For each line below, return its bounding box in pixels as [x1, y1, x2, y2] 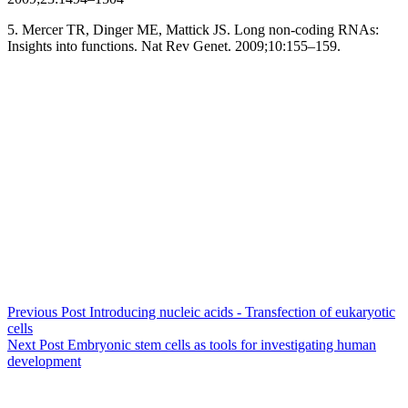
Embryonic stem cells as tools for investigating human [67, 337, 376, 353]
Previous [7, 304, 61, 321]
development [7, 353, 81, 370]
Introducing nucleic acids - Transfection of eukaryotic [89, 304, 395, 321]
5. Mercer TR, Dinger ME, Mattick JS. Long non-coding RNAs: [7, 22, 379, 38]
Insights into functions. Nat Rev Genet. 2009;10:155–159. [7, 38, 341, 55]
